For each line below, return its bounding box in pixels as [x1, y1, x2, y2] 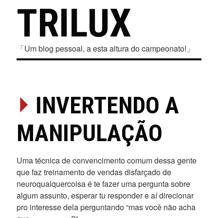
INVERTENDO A [35, 91, 179, 119]
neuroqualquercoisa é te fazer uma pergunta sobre [16, 178, 190, 189]
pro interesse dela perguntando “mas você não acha [16, 201, 196, 213]
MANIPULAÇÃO [16, 119, 163, 147]
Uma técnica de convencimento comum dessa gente [16, 155, 197, 166]
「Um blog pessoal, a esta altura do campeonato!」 [16, 43, 194, 54]
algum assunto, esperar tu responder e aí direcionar [16, 190, 194, 201]
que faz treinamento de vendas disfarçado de [16, 166, 171, 178]
